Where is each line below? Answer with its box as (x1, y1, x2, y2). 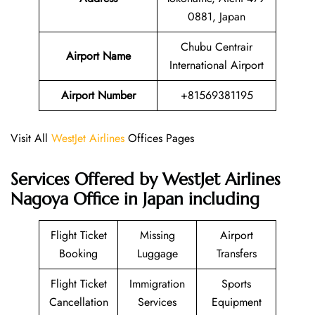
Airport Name (65, 48, 131, 65)
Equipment (211, 293, 262, 310)
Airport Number (60, 87, 136, 104)
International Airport (169, 57, 264, 74)
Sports (221, 275, 251, 292)
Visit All (11, 130, 51, 147)
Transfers (216, 245, 257, 262)
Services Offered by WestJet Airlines (11, 168, 281, 190)
